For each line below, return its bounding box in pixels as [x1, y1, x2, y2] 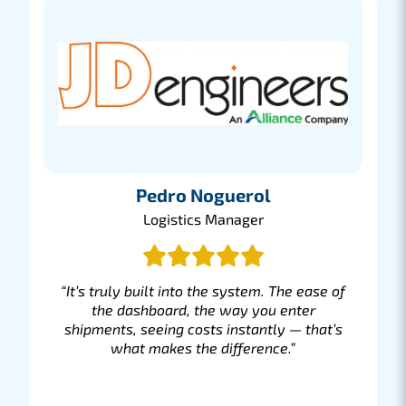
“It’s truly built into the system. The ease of [61, 282, 345, 299]
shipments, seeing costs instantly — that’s [63, 320, 343, 337]
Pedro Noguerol [135, 184, 271, 206]
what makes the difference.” [111, 339, 295, 356]
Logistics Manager [142, 210, 264, 227]
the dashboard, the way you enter [91, 301, 315, 318]
